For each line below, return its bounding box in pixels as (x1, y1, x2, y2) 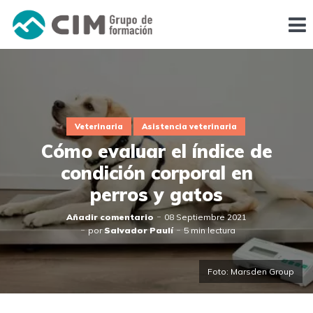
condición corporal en (60, 161, 253, 185)
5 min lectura (184, 225, 235, 236)
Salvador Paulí (104, 225, 173, 236)
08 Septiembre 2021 (164, 212, 247, 223)
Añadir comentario (66, 212, 154, 223)
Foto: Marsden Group (208, 266, 294, 277)
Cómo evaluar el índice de (41, 140, 272, 163)
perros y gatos (90, 183, 223, 207)
